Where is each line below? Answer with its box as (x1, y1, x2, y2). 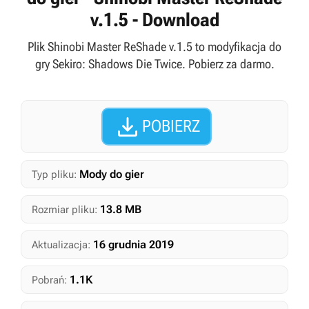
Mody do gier (79, 168, 144, 181)
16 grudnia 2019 (93, 238, 174, 251)
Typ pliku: (32, 168, 77, 181)
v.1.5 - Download (90, 9, 219, 31)
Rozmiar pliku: (32, 203, 97, 216)
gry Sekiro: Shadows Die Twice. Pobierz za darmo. (34, 57, 275, 71)
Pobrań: (32, 274, 67, 286)
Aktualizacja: (32, 239, 90, 251)
